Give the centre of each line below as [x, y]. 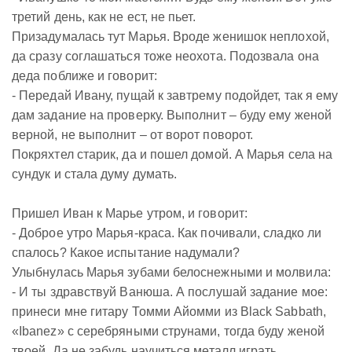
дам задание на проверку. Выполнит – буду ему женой [172, 115]
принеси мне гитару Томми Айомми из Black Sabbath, [169, 311]
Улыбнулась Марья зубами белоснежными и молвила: [171, 272]
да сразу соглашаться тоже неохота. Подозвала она [165, 56]
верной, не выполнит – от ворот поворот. [133, 134]
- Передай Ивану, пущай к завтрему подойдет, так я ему [175, 95]
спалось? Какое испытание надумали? [126, 252]
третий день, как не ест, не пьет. [104, 16]
